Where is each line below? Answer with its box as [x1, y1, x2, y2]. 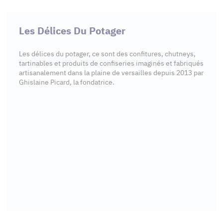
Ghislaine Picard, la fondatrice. [19, 78, 114, 87]
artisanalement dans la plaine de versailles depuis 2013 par [19, 68, 204, 77]
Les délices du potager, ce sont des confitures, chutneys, [19, 49, 196, 58]
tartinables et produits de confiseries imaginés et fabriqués [19, 59, 204, 68]
